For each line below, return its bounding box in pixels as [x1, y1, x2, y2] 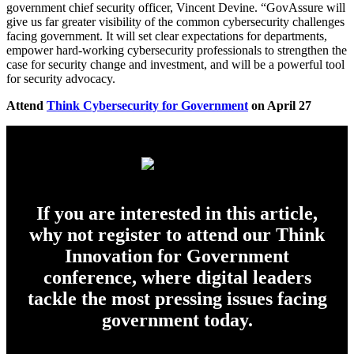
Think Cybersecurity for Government [47, 99, 248, 113]
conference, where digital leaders [43, 266, 311, 288]
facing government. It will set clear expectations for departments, [6, 29, 327, 43]
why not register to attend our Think [29, 224, 325, 245]
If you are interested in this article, [36, 202, 318, 224]
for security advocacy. [6, 72, 115, 86]
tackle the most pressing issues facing [27, 288, 327, 309]
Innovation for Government [65, 245, 289, 266]
